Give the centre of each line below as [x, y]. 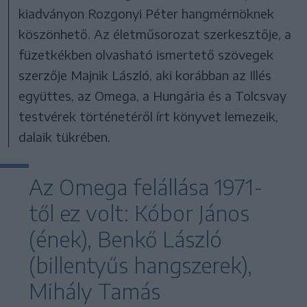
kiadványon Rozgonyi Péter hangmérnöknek [147, 13]
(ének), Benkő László [125, 239]
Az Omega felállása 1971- [146, 187]
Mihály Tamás [95, 291]
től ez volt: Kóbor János [139, 213]
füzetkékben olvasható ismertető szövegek [146, 54]
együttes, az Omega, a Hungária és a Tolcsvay [153, 95]
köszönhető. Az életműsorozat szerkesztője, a [155, 34]
